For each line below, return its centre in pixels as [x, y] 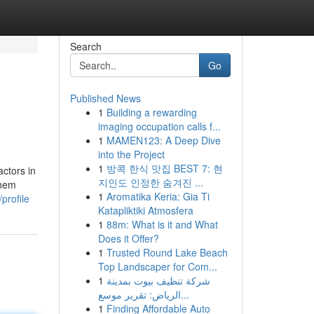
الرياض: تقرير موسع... [185, 294]
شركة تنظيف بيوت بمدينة [158, 280]
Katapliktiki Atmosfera [145, 210]
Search [86, 46]
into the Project [131, 154]
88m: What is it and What [162, 224]
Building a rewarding [151, 112]
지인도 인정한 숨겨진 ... [150, 182]
